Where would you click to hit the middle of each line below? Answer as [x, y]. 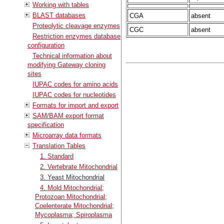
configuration [46, 45]
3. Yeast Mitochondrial [72, 177]
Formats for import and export [75, 105]
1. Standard [57, 156]
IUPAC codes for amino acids [75, 84]
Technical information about [72, 55]
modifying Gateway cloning [66, 64]
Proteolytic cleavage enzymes [76, 25]
